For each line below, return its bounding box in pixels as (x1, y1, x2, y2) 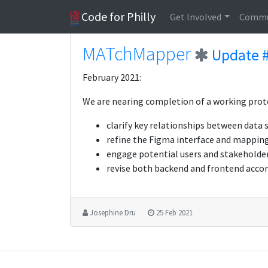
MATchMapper (83, 42, 191, 66)
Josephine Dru (90, 208, 136, 217)
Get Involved (170, 11, 222, 23)
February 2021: (83, 71, 141, 83)
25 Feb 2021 (156, 208, 193, 217)
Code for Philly (79, 9, 156, 24)
